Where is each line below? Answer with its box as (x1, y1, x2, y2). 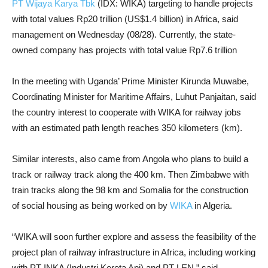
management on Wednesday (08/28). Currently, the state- (12, 29, 236, 39)
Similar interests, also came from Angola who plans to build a (12, 153, 248, 164)
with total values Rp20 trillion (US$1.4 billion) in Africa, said (12, 13, 238, 24)
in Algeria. (192, 200, 232, 211)
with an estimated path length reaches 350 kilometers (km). (12, 122, 242, 133)
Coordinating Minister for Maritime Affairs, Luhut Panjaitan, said (12, 91, 256, 102)
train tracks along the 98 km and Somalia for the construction (12, 184, 248, 195)
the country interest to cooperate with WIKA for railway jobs (12, 106, 241, 117)
